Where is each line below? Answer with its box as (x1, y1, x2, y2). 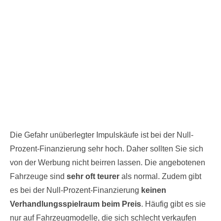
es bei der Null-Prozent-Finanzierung (10, 186, 141, 194)
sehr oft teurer (67, 172, 119, 181)
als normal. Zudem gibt (119, 172, 201, 181)
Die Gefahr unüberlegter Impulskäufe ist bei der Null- (10, 131, 193, 139)
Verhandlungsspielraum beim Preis (10, 200, 141, 208)
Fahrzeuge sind (10, 172, 67, 181)
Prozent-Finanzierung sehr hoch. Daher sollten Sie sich (10, 145, 203, 153)
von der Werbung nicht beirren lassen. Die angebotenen (10, 158, 205, 167)
